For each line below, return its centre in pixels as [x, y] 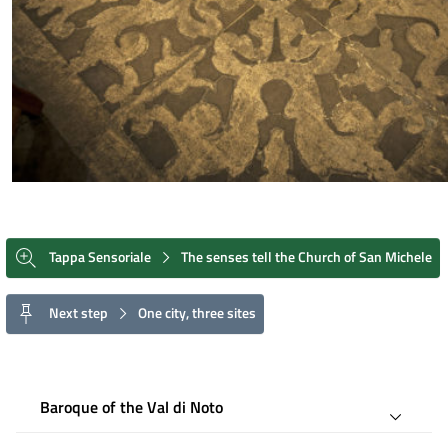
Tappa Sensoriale [100, 256]
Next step [78, 312]
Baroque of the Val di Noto [131, 407]
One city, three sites [195, 312]
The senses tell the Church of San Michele [305, 256]
